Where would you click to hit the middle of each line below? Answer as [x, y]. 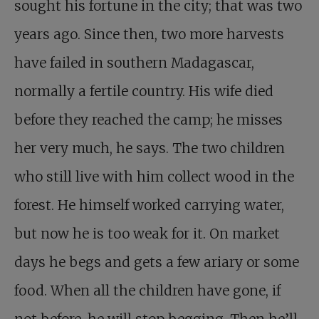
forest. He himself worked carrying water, [149, 205]
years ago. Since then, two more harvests [149, 34]
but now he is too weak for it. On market [147, 234]
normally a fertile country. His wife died [144, 91]
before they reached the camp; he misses [148, 120]
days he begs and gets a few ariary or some [157, 262]
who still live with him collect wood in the [154, 177]
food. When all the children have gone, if [147, 291]
